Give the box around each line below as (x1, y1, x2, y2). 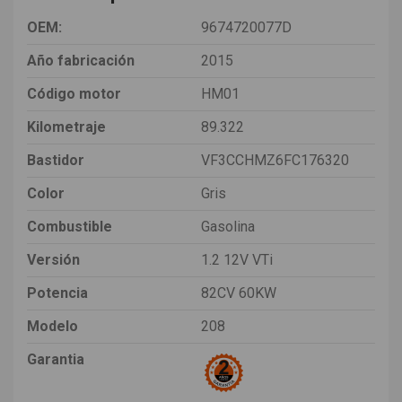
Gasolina (201, 218, 255, 236)
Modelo (27, 318, 78, 336)
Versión (27, 251, 80, 269)
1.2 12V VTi (201, 251, 273, 269)
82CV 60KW (201, 284, 276, 302)
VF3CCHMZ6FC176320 (201, 152, 349, 170)
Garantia (27, 351, 84, 369)
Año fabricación (27, 52, 135, 70)
